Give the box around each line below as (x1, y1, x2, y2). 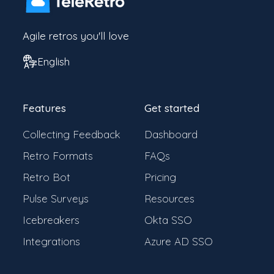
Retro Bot (23, 170, 71, 183)
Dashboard (144, 127, 198, 141)
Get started (144, 101, 199, 114)
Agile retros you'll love (23, 29, 130, 42)
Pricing (144, 170, 176, 183)
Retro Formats (23, 149, 94, 162)
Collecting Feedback (23, 127, 121, 141)
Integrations (23, 234, 81, 248)
